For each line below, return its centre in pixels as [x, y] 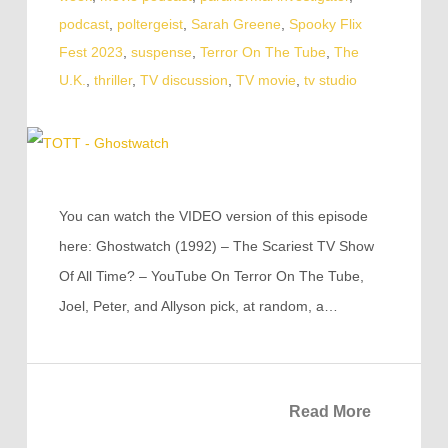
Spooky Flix [325, 24]
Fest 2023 [90, 52]
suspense [161, 52]
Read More [330, 412]
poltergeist [149, 24]
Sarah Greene [235, 24]
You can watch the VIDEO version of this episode [213, 216]
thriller [112, 80]
